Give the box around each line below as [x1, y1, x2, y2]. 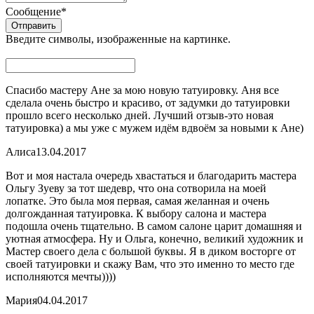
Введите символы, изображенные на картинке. [6, 32, 231, 45]
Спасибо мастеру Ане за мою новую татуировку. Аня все [6, 83, 279, 96]
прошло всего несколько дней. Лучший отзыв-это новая [6, 109, 273, 121]
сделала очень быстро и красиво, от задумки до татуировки [6, 96, 290, 109]
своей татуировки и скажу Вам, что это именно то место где [6, 257, 294, 270]
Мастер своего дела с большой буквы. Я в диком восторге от [6, 245, 296, 257]
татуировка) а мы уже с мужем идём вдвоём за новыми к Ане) [6, 121, 303, 134]
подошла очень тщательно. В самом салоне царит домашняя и [6, 219, 302, 232]
